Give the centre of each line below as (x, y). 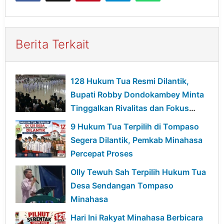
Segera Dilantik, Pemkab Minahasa (136, 140)
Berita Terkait (53, 44)
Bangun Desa (96, 121)
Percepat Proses (102, 153)
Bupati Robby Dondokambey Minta (137, 94)
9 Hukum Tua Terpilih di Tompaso (135, 126)
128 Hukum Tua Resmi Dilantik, (130, 81)
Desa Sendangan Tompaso (122, 185)
